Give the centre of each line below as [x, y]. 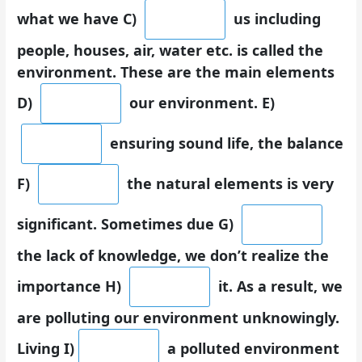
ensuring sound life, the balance [225, 143]
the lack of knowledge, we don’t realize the [173, 255]
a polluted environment [252, 348]
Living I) [46, 348]
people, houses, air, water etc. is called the [170, 50]
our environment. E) [200, 102]
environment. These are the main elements [176, 72]
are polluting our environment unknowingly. [179, 317]
